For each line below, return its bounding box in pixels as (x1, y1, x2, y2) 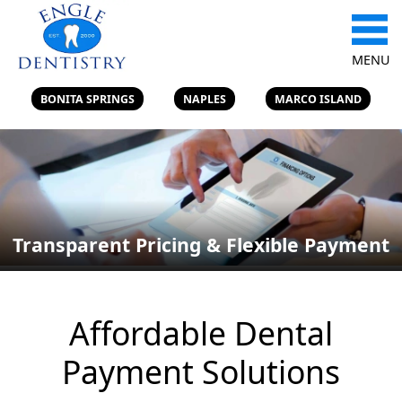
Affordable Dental (69, 311, 333, 355)
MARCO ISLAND (275, 91, 363, 107)
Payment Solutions (62, 350, 340, 394)
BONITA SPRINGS (39, 91, 135, 107)
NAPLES (183, 91, 226, 107)
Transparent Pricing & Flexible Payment (13, 232, 389, 258)
